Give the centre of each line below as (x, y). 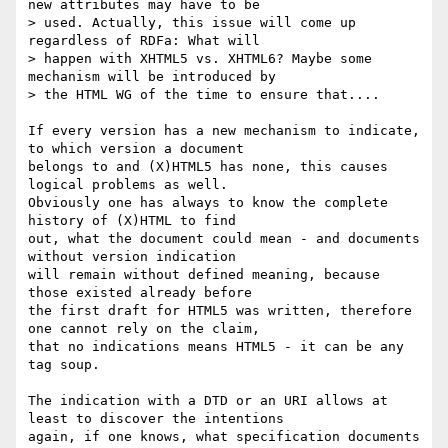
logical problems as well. (128, 185)
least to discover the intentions (156, 419)
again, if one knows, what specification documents (224, 437)
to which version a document (136, 149)
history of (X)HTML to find (132, 221)
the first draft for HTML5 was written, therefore (220, 311)
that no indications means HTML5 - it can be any (216, 347)
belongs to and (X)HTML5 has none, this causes (208, 167)
